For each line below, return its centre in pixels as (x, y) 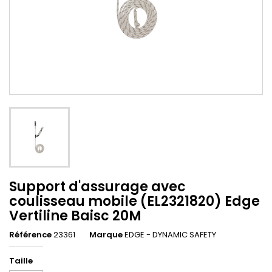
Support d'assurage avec (97, 186)
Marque (106, 234)
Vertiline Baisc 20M (75, 216)
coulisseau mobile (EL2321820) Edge (134, 201)
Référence (30, 234)
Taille (21, 260)
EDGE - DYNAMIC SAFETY (170, 234)
